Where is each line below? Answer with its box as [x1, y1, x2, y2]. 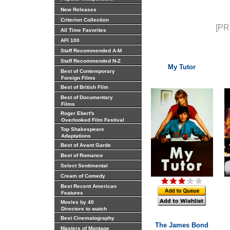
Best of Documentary [60, 94, 113, 100]
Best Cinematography [60, 215, 114, 221]
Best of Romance [60, 152, 103, 158]
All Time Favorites [60, 27, 106, 33]
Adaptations [56, 133, 91, 139]
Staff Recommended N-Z [60, 58, 121, 64]
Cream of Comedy [60, 173, 105, 179]
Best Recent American [60, 183, 117, 189]
